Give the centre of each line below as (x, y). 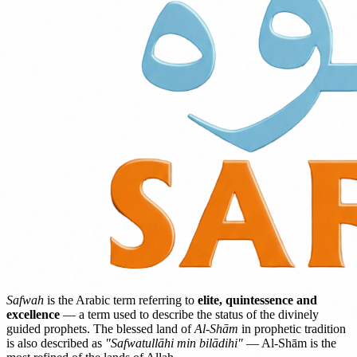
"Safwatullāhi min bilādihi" (174, 343)
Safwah (25, 300)
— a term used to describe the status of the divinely (189, 314)
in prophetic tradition (292, 328)
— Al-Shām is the (290, 343)
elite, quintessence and (257, 300)
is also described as (56, 343)
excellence (33, 314)
